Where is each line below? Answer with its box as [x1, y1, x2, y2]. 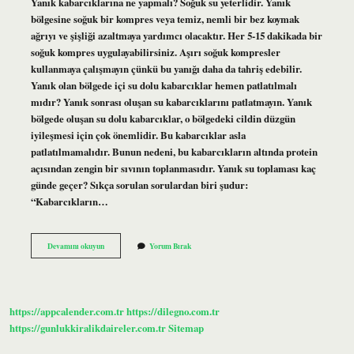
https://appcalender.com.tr [9, 304, 124, 319]
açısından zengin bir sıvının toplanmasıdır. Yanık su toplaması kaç [30, 160, 316, 175]
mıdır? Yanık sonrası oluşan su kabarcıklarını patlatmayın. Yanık [30, 94, 312, 109]
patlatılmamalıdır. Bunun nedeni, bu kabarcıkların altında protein [30, 144, 318, 159]
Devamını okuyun [47, 239, 104, 251]
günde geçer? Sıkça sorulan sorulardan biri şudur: [30, 177, 248, 192]
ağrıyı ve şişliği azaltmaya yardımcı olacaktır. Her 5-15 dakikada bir [30, 28, 322, 43]
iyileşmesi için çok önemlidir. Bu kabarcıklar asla [30, 127, 246, 142]
